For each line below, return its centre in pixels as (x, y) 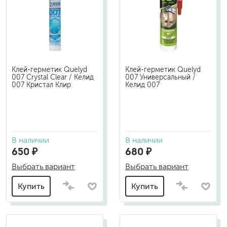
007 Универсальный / (160, 77)
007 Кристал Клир (41, 85)
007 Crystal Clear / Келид (53, 77)
